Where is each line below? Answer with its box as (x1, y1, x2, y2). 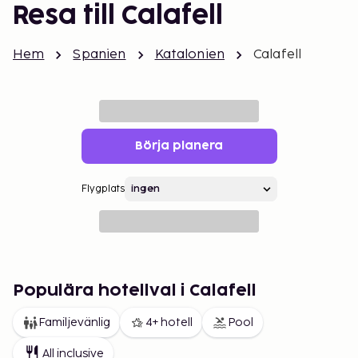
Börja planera (135, 141, 223, 151)
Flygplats (81, 183, 125, 195)
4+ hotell (145, 316, 193, 329)
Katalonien (154, 47, 225, 62)
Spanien (73, 47, 126, 62)
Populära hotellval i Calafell (13, 283, 257, 299)
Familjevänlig (38, 316, 110, 329)
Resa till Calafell (13, 4, 223, 29)
